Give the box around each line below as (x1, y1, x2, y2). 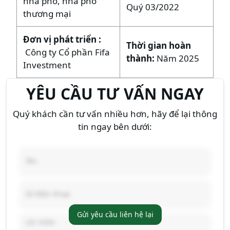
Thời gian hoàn (126, 39, 191, 51)
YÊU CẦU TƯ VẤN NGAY (26, 83, 204, 104)
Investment (23, 59, 71, 71)
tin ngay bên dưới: (78, 120, 152, 132)
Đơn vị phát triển (23, 33, 99, 45)
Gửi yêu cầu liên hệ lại (76, 209, 154, 219)
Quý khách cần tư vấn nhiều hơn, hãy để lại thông (13, 107, 217, 120)
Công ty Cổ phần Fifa (23, 46, 110, 58)
